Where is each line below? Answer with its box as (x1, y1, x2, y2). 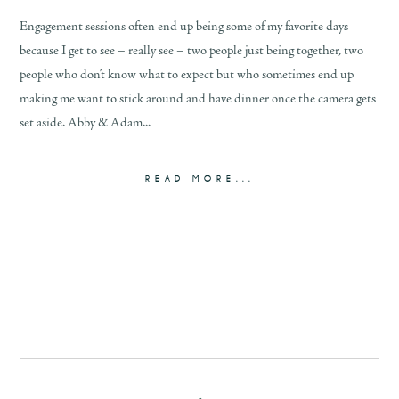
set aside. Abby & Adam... (20, 117, 151, 131)
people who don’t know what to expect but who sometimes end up (20, 69, 354, 83)
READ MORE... (144, 175, 255, 184)
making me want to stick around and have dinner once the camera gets (20, 93, 377, 107)
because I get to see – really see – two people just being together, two (20, 45, 364, 59)
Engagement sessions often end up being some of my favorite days (20, 20, 349, 35)
